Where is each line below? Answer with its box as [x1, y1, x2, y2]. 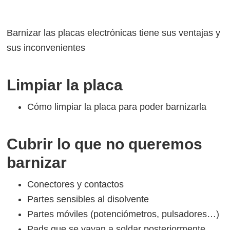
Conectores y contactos [27, 179, 124, 189]
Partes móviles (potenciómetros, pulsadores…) [27, 209, 220, 219]
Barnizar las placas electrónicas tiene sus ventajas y [7, 28, 221, 38]
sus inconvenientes [7, 43, 86, 53]
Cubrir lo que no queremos [7, 136, 203, 152]
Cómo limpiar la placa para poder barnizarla [27, 102, 207, 112]
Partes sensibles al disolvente [27, 194, 149, 204]
